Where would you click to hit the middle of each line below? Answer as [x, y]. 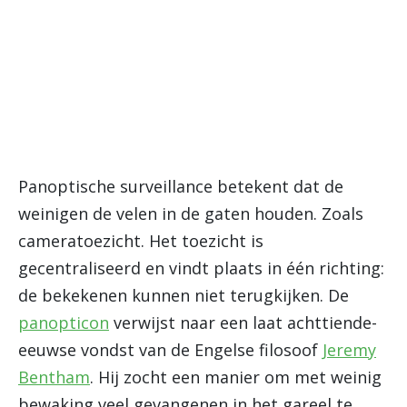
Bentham [54, 377]
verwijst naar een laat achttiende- [243, 323]
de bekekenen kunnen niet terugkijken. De [184, 295]
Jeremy [349, 350]
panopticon [64, 323]
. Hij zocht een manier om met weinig [236, 377]
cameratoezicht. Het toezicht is [141, 241]
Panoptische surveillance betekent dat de [181, 186]
